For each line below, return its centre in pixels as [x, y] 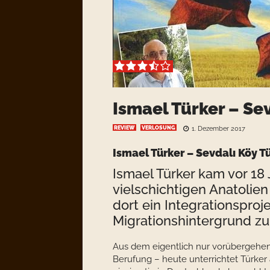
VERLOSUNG [159, 128]
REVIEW [124, 128]
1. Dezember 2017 [218, 129]
